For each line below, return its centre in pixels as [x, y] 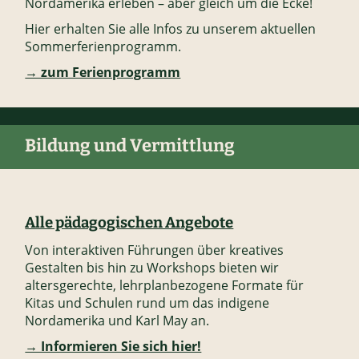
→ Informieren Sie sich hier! [113, 346]
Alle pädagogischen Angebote [129, 222]
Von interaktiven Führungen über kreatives [155, 250]
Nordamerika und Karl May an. [117, 320]
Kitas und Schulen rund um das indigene [147, 303]
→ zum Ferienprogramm [103, 73]
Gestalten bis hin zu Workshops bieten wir [152, 267]
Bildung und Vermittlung [130, 146]
